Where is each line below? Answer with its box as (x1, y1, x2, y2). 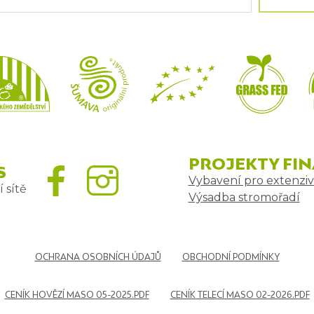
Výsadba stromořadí (188, 191, 300, 205)
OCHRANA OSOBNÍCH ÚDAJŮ (34, 252, 161, 263)
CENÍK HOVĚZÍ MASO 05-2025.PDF (4, 289, 149, 301)
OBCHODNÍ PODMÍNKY (182, 252, 280, 263)
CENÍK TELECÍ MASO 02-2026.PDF (170, 289, 310, 301)
